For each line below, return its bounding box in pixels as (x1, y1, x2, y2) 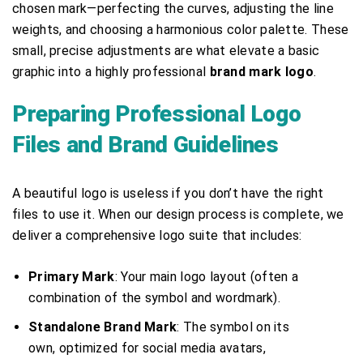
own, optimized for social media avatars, (28, 340, 266, 356)
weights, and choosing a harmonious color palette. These (12, 21, 349, 37)
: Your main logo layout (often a (114, 268, 299, 284)
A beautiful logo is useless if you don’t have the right (12, 185, 324, 201)
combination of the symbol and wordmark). (28, 289, 280, 305)
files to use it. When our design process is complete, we (12, 206, 344, 222)
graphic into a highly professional (12, 63, 210, 79)
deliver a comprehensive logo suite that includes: (12, 227, 302, 243)
